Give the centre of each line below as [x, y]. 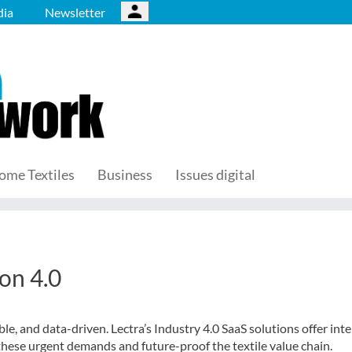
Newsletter [75, 12]
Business [125, 174]
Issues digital [215, 174]
